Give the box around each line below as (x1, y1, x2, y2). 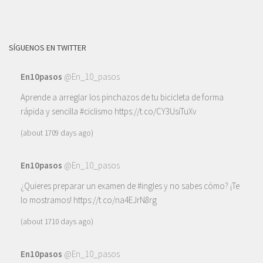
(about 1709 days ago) (21, 127, 93, 138)
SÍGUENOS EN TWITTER (9, 42, 86, 53)
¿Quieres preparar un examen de (21, 180, 137, 192)
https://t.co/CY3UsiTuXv (114, 106, 197, 117)
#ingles (137, 180, 162, 192)
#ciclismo (80, 106, 113, 117)
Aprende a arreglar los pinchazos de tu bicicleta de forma (21, 92, 224, 103)
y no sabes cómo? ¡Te (162, 180, 240, 192)
